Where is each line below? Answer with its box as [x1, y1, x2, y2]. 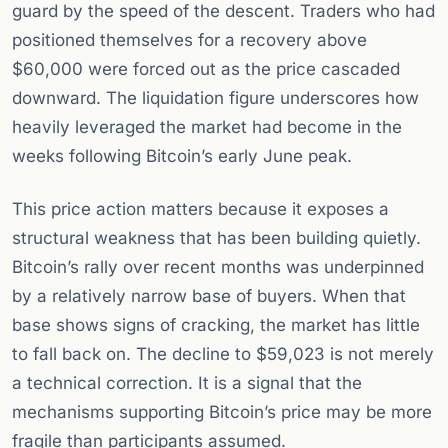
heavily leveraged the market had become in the [12, 117, 402, 138]
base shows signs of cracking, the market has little [12, 315, 420, 336]
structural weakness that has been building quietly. [12, 228, 421, 249]
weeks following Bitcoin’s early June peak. [12, 146, 352, 167]
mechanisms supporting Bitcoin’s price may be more [12, 402, 432, 423]
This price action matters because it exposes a [12, 199, 389, 220]
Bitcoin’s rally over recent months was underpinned [12, 257, 424, 278]
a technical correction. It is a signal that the [12, 373, 362, 394]
